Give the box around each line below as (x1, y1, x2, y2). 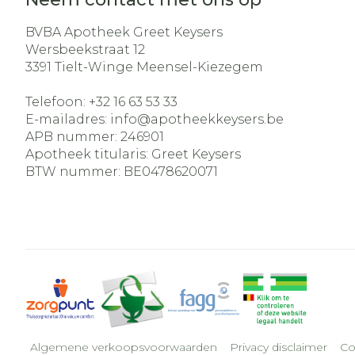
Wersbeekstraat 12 (25, 42, 145, 57)
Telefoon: (25, 94, 89, 109)
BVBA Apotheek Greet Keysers (25, 25, 223, 40)
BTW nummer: (25, 164, 124, 179)
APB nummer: (25, 129, 120, 144)
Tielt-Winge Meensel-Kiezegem (55, 59, 263, 74)
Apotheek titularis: (25, 147, 151, 162)
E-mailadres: (25, 112, 110, 127)
